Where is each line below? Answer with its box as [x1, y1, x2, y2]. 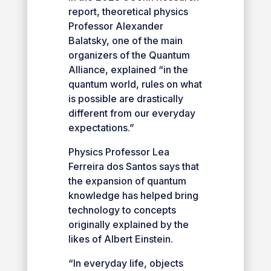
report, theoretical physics [68, 5, 188, 18]
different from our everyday [68, 106, 195, 119]
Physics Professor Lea [68, 145, 169, 158]
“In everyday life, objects [68, 256, 183, 269]
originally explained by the [68, 218, 189, 230]
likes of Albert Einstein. [68, 232, 173, 245]
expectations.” [68, 121, 134, 134]
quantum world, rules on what [68, 77, 202, 90]
